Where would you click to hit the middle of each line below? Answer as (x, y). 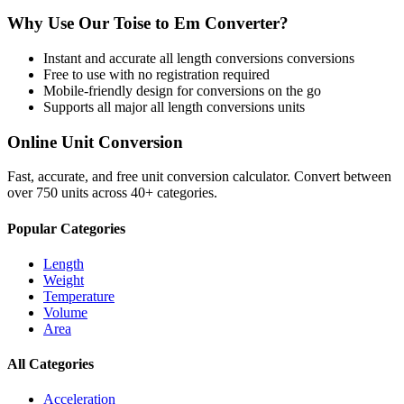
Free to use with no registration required (156, 74)
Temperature (79, 296)
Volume (65, 312)
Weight (64, 280)
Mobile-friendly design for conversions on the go (182, 90)
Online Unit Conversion (95, 142)
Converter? (244, 23)
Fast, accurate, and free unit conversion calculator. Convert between (199, 177)
